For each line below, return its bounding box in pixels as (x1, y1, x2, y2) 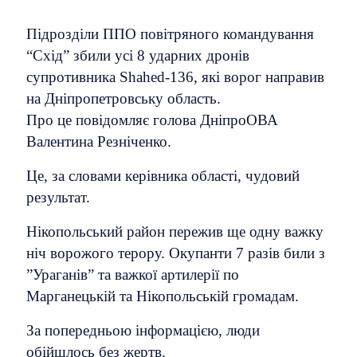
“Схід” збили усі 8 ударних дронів (26, 47, 249, 64)
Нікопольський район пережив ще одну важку (26, 223, 324, 240)
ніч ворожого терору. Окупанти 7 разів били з (26, 245, 325, 261)
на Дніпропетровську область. (26, 90, 221, 107)
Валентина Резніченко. (26, 133, 171, 150)
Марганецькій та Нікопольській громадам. (26, 288, 299, 304)
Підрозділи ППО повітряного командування (26, 25, 314, 42)
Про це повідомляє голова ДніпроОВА (26, 112, 278, 128)
